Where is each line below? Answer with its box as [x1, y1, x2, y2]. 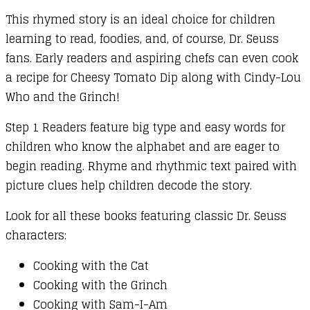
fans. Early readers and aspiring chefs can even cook [6, 48, 298, 68]
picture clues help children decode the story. [6, 175, 252, 195]
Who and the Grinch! [6, 86, 120, 107]
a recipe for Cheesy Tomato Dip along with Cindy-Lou [6, 67, 301, 87]
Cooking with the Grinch [33, 275, 167, 295]
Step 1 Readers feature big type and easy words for [6, 117, 285, 137]
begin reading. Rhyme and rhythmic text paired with [6, 156, 297, 176]
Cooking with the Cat [33, 255, 149, 275]
